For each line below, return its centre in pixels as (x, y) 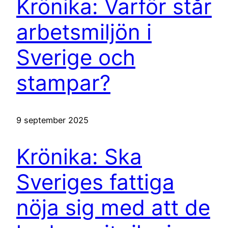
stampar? (63, 82)
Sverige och (76, 57)
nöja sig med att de (113, 208)
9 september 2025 (52, 120)
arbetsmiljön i (84, 32)
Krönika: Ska (79, 157)
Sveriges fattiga (95, 182)
